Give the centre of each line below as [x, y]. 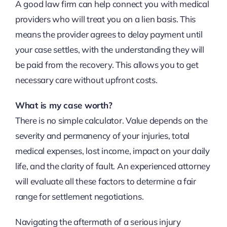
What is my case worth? [64, 105]
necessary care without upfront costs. [86, 80]
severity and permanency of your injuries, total [102, 136]
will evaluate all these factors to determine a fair [105, 181]
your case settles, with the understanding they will [109, 50]
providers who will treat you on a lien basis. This [105, 19]
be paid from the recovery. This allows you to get [107, 65]
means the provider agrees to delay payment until [109, 34]
